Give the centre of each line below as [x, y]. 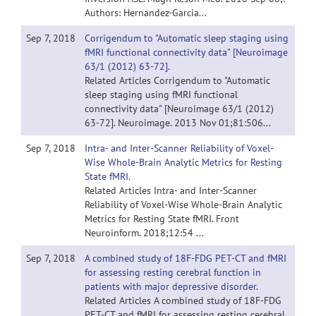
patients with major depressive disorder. [171, 286]
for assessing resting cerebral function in [173, 272]
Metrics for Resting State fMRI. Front [162, 219]
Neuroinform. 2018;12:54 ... [144, 233]
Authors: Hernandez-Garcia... [146, 13]
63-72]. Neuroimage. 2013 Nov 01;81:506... [178, 123]
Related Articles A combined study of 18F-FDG [183, 300]
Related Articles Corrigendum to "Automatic [177, 80]
